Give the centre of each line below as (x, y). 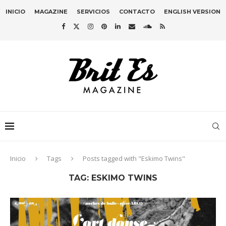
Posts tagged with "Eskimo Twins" (134, 158)
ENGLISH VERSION (192, 12)
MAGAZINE (51, 12)
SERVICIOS (93, 12)
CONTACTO (137, 12)
